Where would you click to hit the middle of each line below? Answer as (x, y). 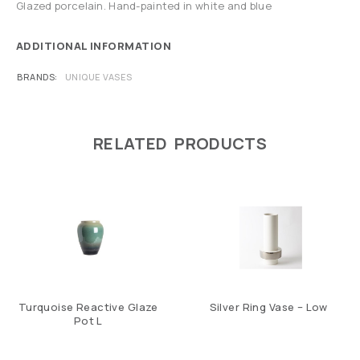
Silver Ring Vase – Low (268, 307)
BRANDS (36, 77)
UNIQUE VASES (98, 77)
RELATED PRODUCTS (180, 143)
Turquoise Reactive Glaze (88, 307)
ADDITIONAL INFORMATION (94, 46)
